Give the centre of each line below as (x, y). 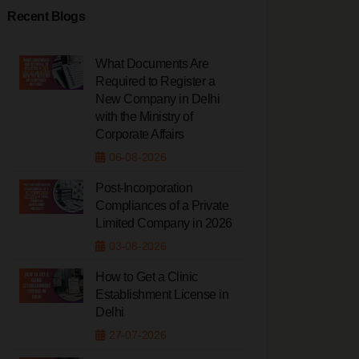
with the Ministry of (144, 117)
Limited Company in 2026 (164, 223)
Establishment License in (162, 294)
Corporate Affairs (140, 134)
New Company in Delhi (157, 99)
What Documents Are (152, 64)
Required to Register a (155, 81)
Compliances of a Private (162, 206)
